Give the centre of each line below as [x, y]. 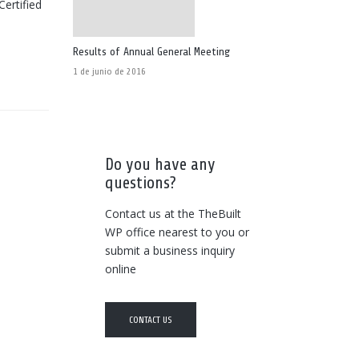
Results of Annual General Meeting [151, 52]
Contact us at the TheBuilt [173, 214]
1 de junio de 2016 [109, 71]
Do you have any [160, 164]
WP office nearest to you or [177, 232]
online [121, 269]
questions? [141, 183]
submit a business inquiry [170, 250]
